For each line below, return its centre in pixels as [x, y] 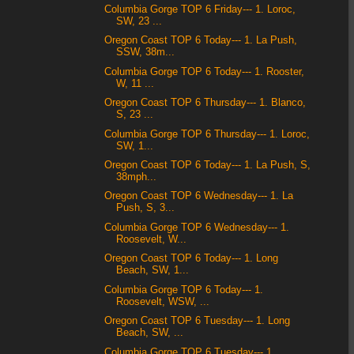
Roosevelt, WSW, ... [163, 301]
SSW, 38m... [146, 53]
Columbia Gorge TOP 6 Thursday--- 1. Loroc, [207, 134]
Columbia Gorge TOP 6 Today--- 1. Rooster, [205, 72]
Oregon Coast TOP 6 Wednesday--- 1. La [199, 196]
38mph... [137, 177]
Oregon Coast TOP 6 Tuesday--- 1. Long [198, 321]
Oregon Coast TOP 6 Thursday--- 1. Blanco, [205, 103]
